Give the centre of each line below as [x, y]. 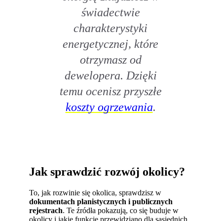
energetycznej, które [110, 44]
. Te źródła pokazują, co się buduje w [121, 211]
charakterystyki [110, 28]
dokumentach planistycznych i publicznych [101, 202]
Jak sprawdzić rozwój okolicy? [107, 172]
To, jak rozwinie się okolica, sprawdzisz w [95, 193]
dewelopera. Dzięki [110, 75]
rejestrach [46, 211]
